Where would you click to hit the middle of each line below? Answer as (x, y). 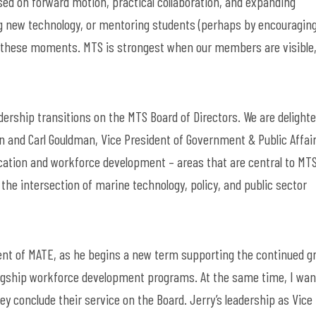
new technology (43, 24)
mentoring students (147, 24)
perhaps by (228, 24)
